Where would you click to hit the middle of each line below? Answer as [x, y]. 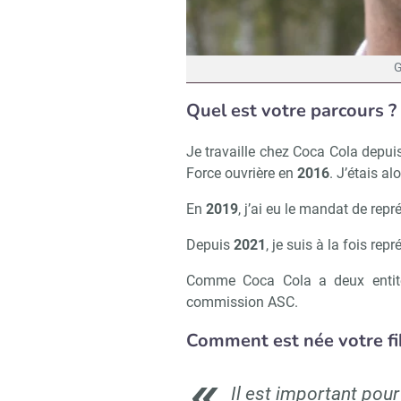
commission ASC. [242, 303]
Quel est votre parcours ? [291, 111]
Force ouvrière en [242, 174]
